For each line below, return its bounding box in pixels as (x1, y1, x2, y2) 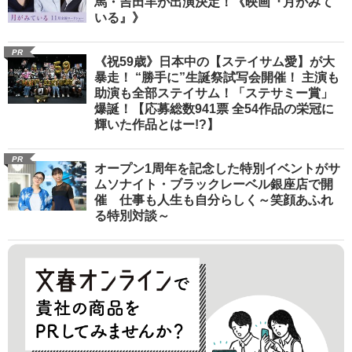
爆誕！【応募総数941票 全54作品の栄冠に (94, 102, 334, 116)
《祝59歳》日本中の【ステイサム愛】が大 (94, 55, 335, 69)
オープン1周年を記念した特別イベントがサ (94, 162, 340, 176)
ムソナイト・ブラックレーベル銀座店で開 (94, 178, 333, 192)
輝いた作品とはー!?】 (94, 118, 219, 132)
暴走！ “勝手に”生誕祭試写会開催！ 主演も (94, 71, 339, 85)
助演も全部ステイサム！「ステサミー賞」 (94, 86, 333, 101)
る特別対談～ (94, 209, 170, 223)
